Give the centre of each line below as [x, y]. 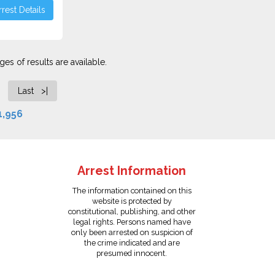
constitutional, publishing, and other [132, 211]
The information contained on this [132, 191]
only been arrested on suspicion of [132, 232]
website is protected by [132, 201]
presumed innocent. [132, 253]
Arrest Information [132, 171]
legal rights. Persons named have [132, 222]
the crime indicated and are [132, 243]
